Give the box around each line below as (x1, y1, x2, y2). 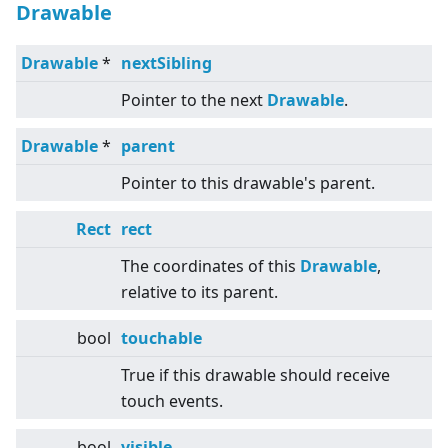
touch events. (121, 390, 223, 413)
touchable (121, 327, 202, 350)
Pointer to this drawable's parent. (121, 172, 375, 195)
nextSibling (121, 52, 212, 75)
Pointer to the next (121, 89, 267, 112)
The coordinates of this (121, 255, 300, 278)
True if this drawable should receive (121, 364, 390, 387)
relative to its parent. (121, 281, 278, 304)
